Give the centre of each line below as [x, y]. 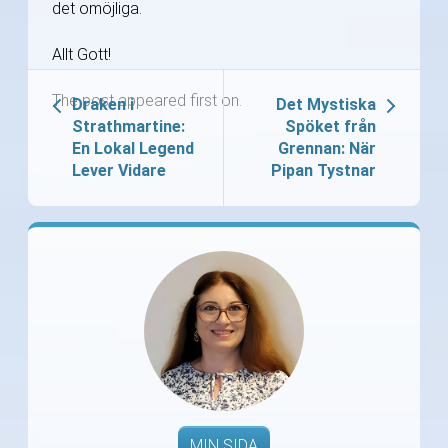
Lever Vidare [119, 171]
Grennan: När [327, 149]
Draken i [103, 105]
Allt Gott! [81, 55]
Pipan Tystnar [323, 171]
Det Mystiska [326, 105]
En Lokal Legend [133, 149]
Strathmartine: [128, 127]
